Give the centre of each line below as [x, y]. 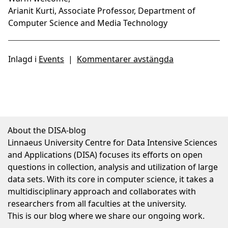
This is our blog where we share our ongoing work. [106, 216]
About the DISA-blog [47, 130]
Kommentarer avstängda [125, 59]
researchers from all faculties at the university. [97, 204]
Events [51, 59]
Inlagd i [23, 59]
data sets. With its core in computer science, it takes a [111, 179]
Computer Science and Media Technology [88, 23]
